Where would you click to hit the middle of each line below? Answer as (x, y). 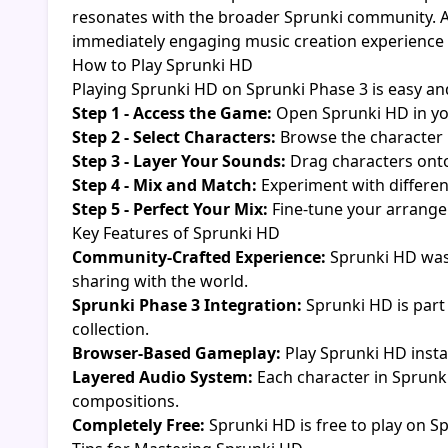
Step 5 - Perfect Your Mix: (170, 209)
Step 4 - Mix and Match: (164, 185)
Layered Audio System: (162, 377)
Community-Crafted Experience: (199, 257)
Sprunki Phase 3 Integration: (187, 305)
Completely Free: (138, 425)
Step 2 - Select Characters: (174, 137)
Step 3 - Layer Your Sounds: (179, 161)
